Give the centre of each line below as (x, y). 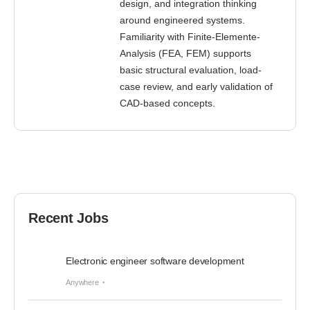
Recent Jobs (69, 218)
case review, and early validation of (196, 86)
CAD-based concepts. (167, 103)
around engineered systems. (182, 20)
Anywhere (82, 282)
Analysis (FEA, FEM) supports (185, 53)
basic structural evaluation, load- (191, 70)
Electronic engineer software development (155, 261)
